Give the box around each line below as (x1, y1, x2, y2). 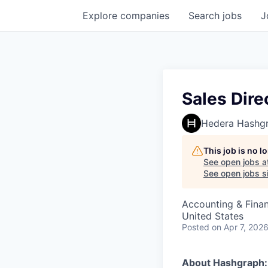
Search (188, 10, 223, 22)
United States (182, 210, 243, 222)
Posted (182, 222, 209, 232)
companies (120, 10, 169, 22)
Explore (83, 10, 120, 22)
